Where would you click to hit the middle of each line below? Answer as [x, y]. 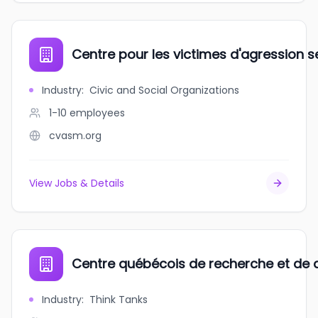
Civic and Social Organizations [164, 90]
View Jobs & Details [77, 183]
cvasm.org [75, 136]
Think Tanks [119, 300]
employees [97, 113]
